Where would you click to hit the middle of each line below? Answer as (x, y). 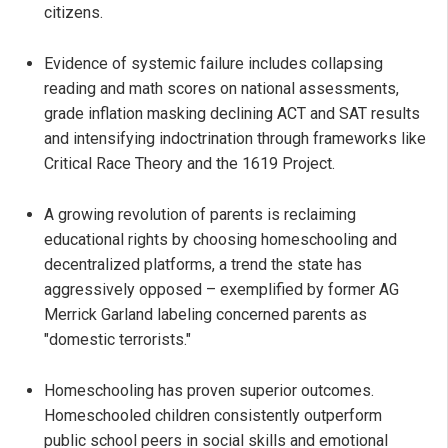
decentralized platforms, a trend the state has (203, 264)
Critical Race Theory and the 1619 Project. (189, 163)
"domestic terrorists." (117, 339)
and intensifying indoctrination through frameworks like (235, 138)
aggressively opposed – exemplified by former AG (221, 289)
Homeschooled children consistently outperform (213, 415)
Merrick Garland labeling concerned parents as (205, 314)
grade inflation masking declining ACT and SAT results (232, 113)
